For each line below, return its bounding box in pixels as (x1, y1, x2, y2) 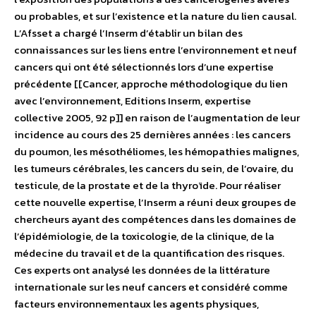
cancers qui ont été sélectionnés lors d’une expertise (14, 59, 274, 75)
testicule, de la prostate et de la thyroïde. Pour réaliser (14, 177, 281, 194)
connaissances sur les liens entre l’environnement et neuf (14, 42, 297, 59)
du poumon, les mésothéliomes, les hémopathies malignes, (14, 143, 299, 160)
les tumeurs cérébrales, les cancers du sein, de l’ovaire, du (14, 160, 293, 177)
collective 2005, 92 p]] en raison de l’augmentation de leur (14, 109, 300, 126)
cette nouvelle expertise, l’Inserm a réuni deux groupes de (14, 194, 296, 211)
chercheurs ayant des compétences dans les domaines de (14, 211, 296, 228)
